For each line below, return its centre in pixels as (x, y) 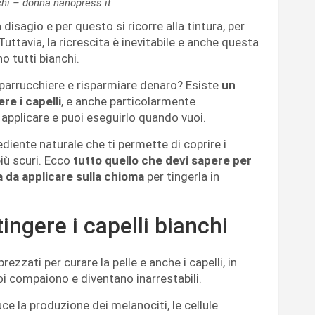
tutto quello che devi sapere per (162, 160)
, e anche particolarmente (128, 101)
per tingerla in (183, 176)
